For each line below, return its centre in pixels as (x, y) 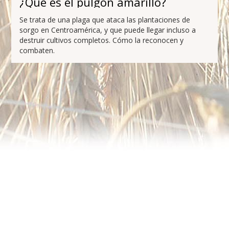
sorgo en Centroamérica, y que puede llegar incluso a (108, 30)
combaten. (37, 50)
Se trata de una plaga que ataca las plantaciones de (105, 19)
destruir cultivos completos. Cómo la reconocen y (102, 40)
